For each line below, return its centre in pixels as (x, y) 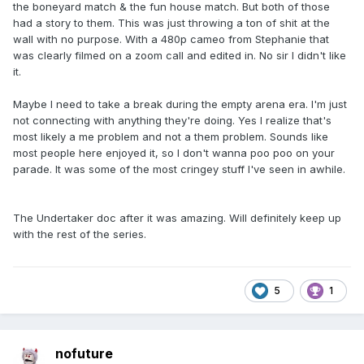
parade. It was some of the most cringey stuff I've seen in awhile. (179, 169)
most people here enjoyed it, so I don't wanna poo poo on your (174, 153)
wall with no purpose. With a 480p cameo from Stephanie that (171, 39)
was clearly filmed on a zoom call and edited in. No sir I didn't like (180, 56)
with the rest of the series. (80, 234)
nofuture (84, 354)
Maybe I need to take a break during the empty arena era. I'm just (180, 104)
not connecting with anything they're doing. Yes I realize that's (172, 121)
